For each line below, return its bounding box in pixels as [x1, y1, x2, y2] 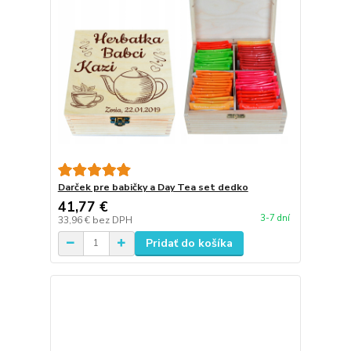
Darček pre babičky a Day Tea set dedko [57, 180, 248, 194]
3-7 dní [259, 212, 290, 224]
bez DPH [92, 213, 132, 226]
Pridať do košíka [145, 235, 233, 251]
